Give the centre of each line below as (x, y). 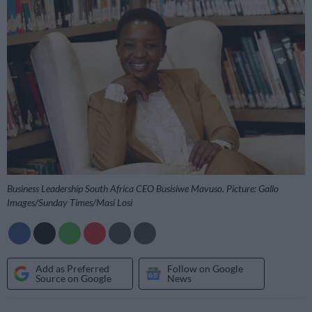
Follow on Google (205, 268)
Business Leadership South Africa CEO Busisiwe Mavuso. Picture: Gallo (143, 189)
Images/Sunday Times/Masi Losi (70, 203)
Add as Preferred (72, 268)
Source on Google (73, 278)
